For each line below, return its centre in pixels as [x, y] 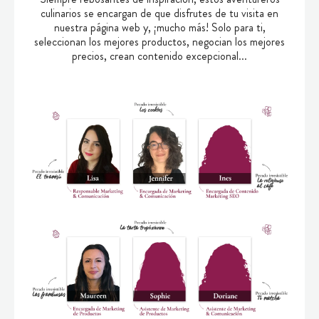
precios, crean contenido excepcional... [159, 56]
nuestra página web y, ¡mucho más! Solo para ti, [159, 27]
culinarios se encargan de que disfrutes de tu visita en [159, 13]
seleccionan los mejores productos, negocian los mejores [159, 41]
